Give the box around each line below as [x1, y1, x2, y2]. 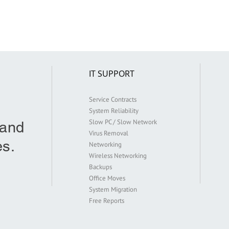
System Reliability [89, 106, 139, 115]
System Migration [89, 185, 137, 194]
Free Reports [89, 196, 124, 205]
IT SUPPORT [89, 68, 134, 79]
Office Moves [89, 174, 125, 182]
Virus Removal [89, 129, 128, 138]
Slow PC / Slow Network [89, 118, 157, 126]
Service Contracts [89, 95, 136, 104]
